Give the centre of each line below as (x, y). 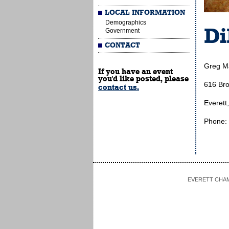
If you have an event (135, 72)
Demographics (126, 22)
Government (122, 31)
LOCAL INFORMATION (145, 13)
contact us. (119, 87)
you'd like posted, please (143, 79)
